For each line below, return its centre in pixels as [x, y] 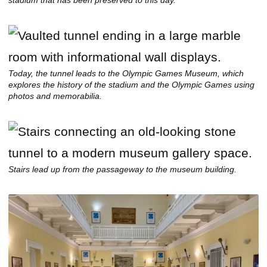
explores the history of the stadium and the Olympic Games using [131, 85]
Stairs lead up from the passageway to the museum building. [122, 170]
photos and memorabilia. [55, 96]
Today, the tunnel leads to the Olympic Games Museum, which [126, 74]
